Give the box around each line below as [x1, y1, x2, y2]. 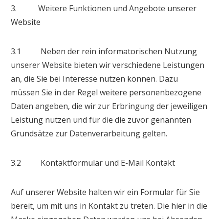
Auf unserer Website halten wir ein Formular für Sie [11, 186, 200, 197]
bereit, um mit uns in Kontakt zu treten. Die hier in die [11, 200, 208, 211]
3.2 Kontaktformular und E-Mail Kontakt [11, 157, 175, 168]
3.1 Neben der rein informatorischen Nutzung [11, 45, 197, 57]
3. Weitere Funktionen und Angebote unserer [11, 2, 197, 14]
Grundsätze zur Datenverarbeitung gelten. [11, 128, 168, 139]
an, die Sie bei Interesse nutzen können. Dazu [11, 73, 178, 84]
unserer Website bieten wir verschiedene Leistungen [11, 59, 205, 70]
